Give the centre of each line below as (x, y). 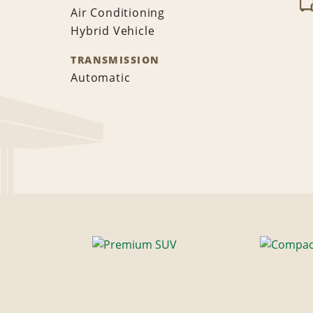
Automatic (101, 78)
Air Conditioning (118, 13)
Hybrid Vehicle (113, 31)
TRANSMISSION (115, 60)
